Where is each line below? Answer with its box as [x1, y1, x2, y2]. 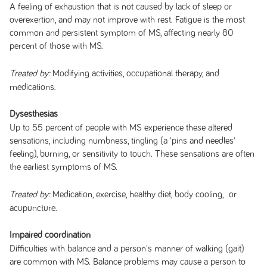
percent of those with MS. [9, 41, 103, 51]
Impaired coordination [9, 231, 91, 240]
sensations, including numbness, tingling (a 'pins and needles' [9, 136, 235, 145]
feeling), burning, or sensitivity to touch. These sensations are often [9, 149, 254, 159]
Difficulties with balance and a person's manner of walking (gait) [9, 244, 244, 253]
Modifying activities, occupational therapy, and [49, 69, 219, 78]
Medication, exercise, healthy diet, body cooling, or [52, 190, 237, 199]
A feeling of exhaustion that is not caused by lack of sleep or [9, 2, 232, 11]
